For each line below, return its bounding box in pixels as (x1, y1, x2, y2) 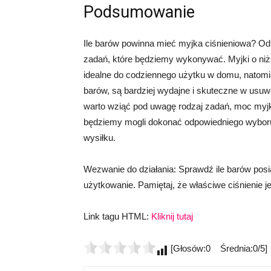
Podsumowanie (83, 2, 195, 22)
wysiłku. (83, 132, 116, 143)
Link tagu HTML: (83, 211, 151, 221)
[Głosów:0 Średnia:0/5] (168, 243, 267, 253)
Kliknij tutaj (151, 211, 193, 221)
